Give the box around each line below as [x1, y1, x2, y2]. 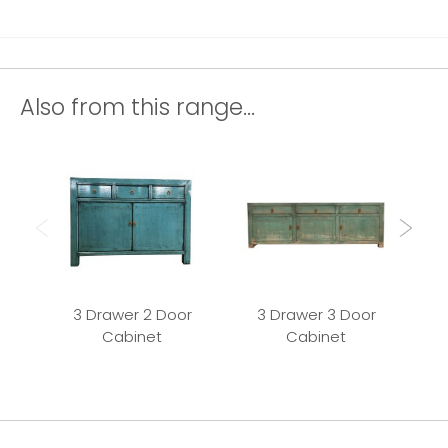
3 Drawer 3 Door [256, 304, 376, 326]
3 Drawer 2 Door [72, 304, 192, 326]
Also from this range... [20, 91, 255, 124]
